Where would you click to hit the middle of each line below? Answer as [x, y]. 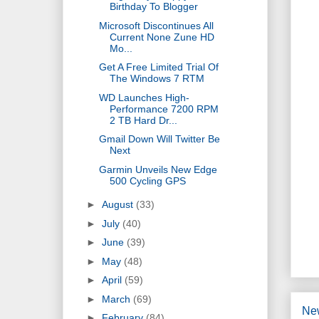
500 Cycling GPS [147, 181]
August [119, 205]
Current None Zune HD [162, 37]
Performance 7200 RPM [164, 109]
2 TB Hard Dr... [143, 120]
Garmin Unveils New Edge [158, 169]
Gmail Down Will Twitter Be [159, 139]
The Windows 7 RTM [157, 79]
